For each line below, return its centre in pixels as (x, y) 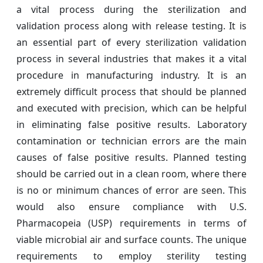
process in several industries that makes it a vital (131, 58)
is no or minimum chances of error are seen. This (131, 190)
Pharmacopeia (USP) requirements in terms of (131, 223)
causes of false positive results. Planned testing (131, 157)
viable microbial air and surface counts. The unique (131, 239)
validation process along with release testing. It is (131, 26)
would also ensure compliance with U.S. (131, 206)
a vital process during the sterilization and (131, 9)
